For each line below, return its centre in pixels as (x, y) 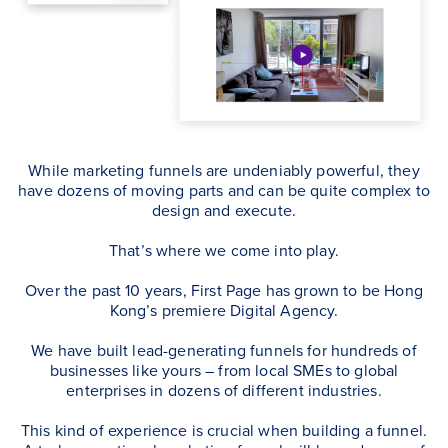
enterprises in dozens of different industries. (224, 390)
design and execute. (224, 210)
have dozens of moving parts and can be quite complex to (224, 190)
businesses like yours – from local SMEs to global (224, 370)
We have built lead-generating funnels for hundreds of (224, 350)
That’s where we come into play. (224, 250)
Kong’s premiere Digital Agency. (224, 310)
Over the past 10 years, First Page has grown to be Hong (224, 290)
